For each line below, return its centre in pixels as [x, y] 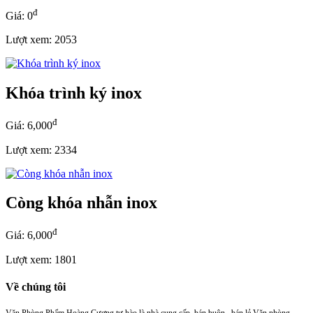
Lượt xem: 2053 [41, 40]
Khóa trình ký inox [74, 93]
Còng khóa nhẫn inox [81, 203]
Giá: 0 [19, 16]
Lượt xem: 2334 [41, 150]
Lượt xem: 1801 [41, 259]
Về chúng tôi [36, 286]
